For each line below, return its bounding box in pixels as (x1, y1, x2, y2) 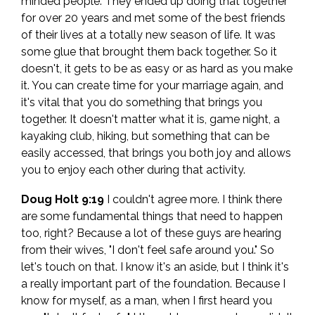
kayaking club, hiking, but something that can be (21, 129, 269, 143)
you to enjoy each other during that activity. (21, 163, 245, 177)
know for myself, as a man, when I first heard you (21, 294, 272, 308)
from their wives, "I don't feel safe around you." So (21, 243, 274, 257)
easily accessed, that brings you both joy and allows (21, 146, 291, 160)
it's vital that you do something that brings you (21, 96, 262, 110)
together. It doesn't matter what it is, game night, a (21, 112, 280, 127)
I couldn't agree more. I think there (104, 193, 282, 207)
